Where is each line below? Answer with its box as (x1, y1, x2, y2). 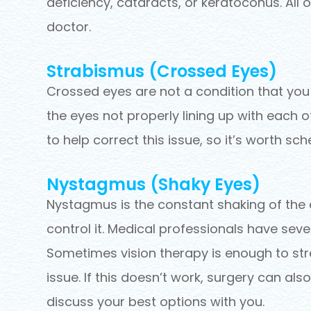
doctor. (47, 18, 92, 36)
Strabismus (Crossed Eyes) (47, 60, 278, 83)
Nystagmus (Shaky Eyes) (47, 173, 261, 196)
